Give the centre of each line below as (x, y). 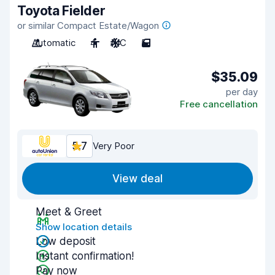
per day (242, 91)
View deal (137, 179)
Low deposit (66, 241)
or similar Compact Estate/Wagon (88, 25)
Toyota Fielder (61, 11)
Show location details (84, 227)
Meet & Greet (69, 212)
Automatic (54, 43)
